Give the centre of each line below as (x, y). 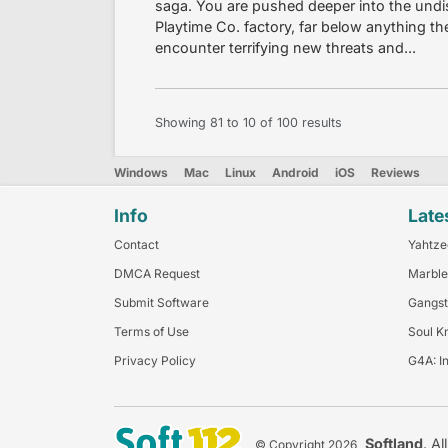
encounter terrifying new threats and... (285, 48)
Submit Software (161, 303)
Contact (136, 245)
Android (295, 173)
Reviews (395, 173)
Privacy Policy (155, 361)
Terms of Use (151, 332)
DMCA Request (157, 274)
